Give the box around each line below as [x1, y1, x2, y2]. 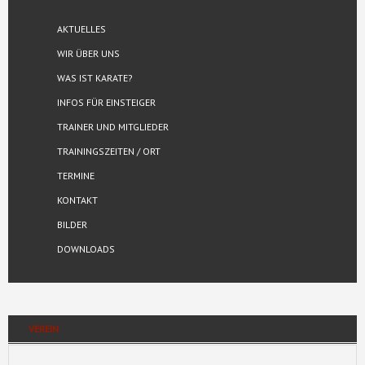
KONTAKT [57, 194, 98, 206]
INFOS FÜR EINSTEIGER [57, 96, 156, 108]
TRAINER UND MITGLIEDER [57, 121, 169, 133]
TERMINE [57, 169, 95, 182]
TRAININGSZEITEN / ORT [57, 145, 161, 157]
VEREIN [29, 323, 59, 335]
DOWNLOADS [57, 243, 115, 255]
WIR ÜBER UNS [57, 47, 120, 59]
